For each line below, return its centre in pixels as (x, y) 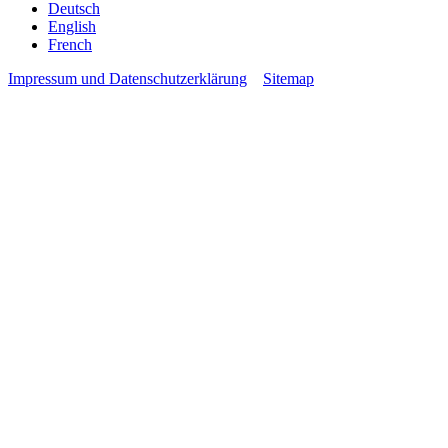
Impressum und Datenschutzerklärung (127, 78)
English (72, 26)
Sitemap (288, 78)
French (70, 44)
